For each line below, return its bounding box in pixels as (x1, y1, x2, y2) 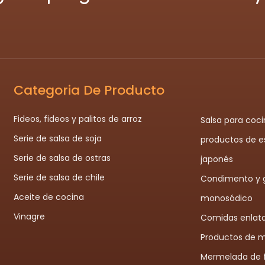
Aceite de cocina (14, 191, 85, 203)
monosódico (201, 192, 253, 204)
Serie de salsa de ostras (14, 152, 111, 164)
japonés (201, 153, 234, 165)
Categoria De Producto (14, 81, 165, 99)
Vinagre (14, 211, 46, 222)
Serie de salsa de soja (14, 132, 102, 144)
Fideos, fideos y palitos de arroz (14, 113, 143, 125)
